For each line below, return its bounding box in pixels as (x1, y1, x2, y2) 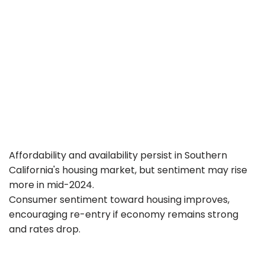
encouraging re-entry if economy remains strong (9, 208, 238, 222)
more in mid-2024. (9, 178, 94, 192)
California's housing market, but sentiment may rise (9, 163, 247, 177)
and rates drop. (9, 222, 80, 237)
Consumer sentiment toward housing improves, (9, 193, 230, 207)
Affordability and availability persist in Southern (9, 148, 227, 163)
